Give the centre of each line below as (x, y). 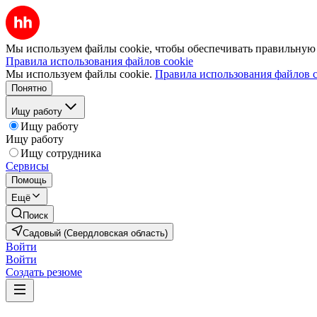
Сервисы (27, 166)
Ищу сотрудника (61, 153)
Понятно (29, 88)
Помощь (29, 180)
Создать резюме (44, 272)
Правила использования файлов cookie (99, 61)
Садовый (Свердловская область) (95, 233)
